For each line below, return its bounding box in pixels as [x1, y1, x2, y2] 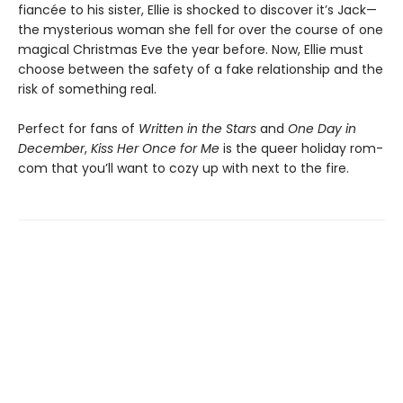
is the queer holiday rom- [219, 139, 383, 157]
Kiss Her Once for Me [91, 139, 219, 157]
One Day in [288, 119, 356, 138]
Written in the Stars [139, 119, 260, 138]
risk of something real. [18, 79, 157, 98]
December [18, 139, 85, 157]
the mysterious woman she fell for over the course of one [18, 20, 383, 39]
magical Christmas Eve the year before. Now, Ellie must [18, 40, 363, 58]
